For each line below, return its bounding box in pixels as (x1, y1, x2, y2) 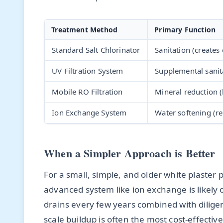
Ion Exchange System (52, 107, 127, 117)
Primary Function (154, 24, 216, 34)
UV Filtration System (52, 65, 123, 76)
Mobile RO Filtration (52, 86, 123, 97)
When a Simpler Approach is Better (44, 144, 216, 161)
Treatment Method (51, 24, 118, 34)
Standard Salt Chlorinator (52, 44, 140, 55)
